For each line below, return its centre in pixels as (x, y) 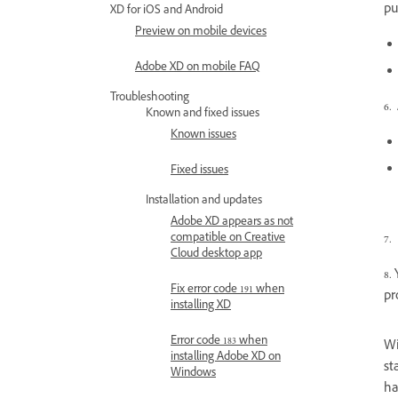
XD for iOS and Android (167, 12)
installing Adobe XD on (226, 358)
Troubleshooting (150, 99)
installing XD (201, 306)
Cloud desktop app (216, 255)
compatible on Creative (228, 239)
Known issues (203, 136)
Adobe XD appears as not (232, 223)
